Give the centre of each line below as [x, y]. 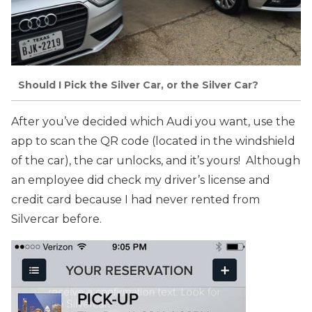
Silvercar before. [56, 219]
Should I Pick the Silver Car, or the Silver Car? [138, 85]
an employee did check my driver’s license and [141, 180]
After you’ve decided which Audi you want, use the [153, 122]
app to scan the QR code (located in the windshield [153, 141]
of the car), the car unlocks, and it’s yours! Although [156, 161]
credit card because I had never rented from [135, 200]
